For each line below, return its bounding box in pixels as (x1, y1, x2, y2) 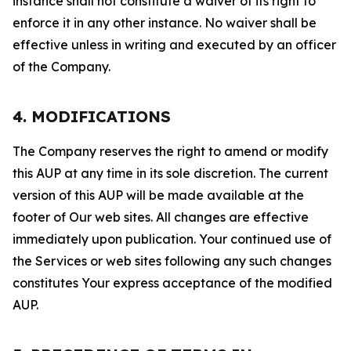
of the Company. (13, 59, 110, 74)
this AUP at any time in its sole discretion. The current (13, 165, 328, 181)
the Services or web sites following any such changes (13, 253, 331, 269)
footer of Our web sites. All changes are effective (13, 209, 309, 225)
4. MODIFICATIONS (13, 107, 171, 126)
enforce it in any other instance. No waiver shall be (13, 15, 317, 31)
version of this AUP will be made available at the (13, 187, 304, 203)
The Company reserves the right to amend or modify (13, 143, 328, 159)
